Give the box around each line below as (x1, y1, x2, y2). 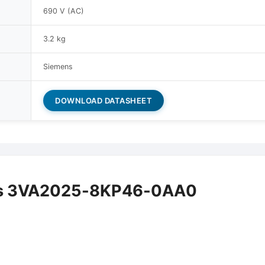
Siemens (43, 62, 73, 71)
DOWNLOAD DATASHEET (55, 95, 152, 105)
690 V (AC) (43, 6, 84, 15)
